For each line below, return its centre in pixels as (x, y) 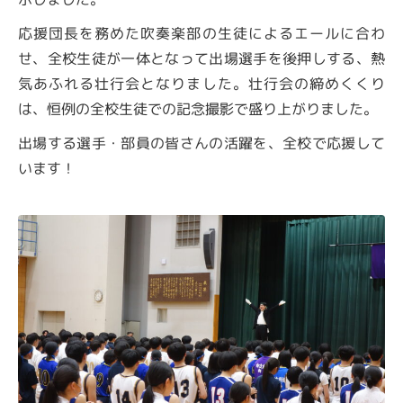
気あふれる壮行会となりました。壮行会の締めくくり (201, 84)
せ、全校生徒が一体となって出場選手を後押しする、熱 (202, 58)
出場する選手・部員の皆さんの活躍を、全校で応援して (202, 143)
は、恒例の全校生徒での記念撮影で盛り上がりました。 (197, 109)
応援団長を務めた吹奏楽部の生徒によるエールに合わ (202, 33)
